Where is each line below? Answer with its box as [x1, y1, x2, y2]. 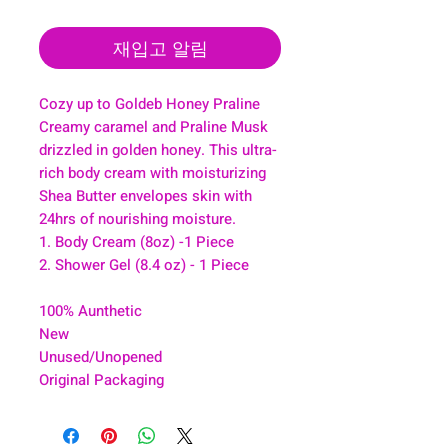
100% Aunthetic [39, 299, 142, 322]
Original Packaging [39, 368, 164, 391]
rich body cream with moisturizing [39, 161, 266, 184]
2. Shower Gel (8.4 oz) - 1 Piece [39, 253, 249, 276]
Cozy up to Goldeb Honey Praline [39, 92, 260, 115]
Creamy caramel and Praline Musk [39, 115, 268, 138]
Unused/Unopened [39, 345, 162, 368]
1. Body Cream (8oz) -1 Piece [39, 230, 234, 253]
